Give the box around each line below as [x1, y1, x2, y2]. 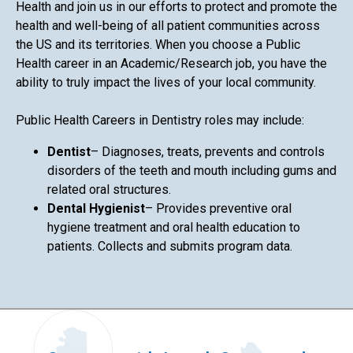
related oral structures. [47, 181, 171, 197]
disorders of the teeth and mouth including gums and [47, 162, 336, 178]
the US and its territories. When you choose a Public [16, 36, 300, 52]
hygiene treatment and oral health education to [47, 219, 300, 235]
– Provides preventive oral [145, 200, 292, 216]
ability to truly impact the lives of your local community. [16, 74, 316, 90]
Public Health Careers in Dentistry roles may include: [16, 112, 304, 128]
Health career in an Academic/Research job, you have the [16, 55, 327, 71]
